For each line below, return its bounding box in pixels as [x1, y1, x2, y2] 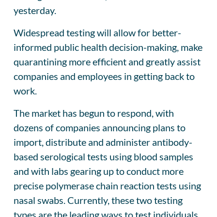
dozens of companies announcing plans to [14, 121, 186, 133]
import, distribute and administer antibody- [14, 136, 192, 148]
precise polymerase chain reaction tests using [14, 179, 201, 191]
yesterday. [14, 4, 56, 16]
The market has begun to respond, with [14, 107, 174, 119]
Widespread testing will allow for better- [14, 26, 181, 38]
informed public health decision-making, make [14, 41, 202, 53]
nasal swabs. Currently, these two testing [14, 194, 183, 206]
